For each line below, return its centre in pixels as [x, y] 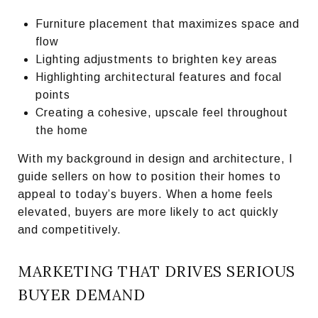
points [53, 94]
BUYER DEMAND [81, 295]
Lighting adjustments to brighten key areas [156, 59]
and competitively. [70, 229]
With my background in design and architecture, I [155, 158]
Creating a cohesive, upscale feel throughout [161, 112]
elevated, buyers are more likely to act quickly [148, 212]
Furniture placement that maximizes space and [167, 23]
